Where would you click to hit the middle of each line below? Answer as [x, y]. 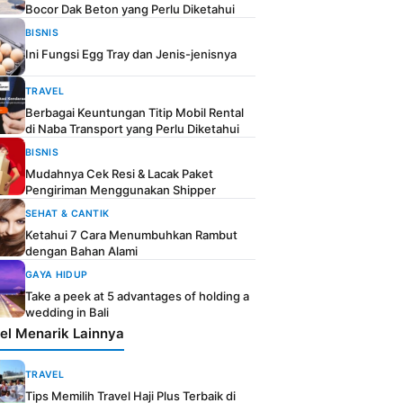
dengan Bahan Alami [81, 251]
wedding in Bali [67, 312]
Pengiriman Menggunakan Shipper [121, 190]
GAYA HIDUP [57, 275]
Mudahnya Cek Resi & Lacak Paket [119, 174]
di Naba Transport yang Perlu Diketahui [132, 129]
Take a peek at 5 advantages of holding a [137, 296]
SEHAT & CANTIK [67, 214]
